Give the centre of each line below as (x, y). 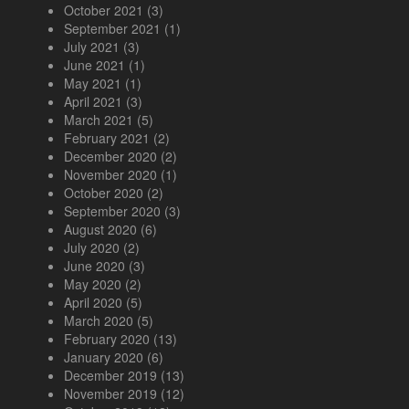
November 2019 (110, 394)
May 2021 (93, 84)
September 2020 (112, 211)
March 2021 (99, 120)
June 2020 (94, 266)
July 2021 (92, 47)
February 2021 (107, 138)
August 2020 (100, 230)
